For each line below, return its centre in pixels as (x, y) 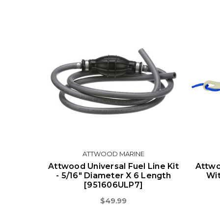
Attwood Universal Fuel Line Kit (113, 166)
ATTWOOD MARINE (113, 154)
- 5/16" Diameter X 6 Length (113, 176)
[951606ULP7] (113, 185)
